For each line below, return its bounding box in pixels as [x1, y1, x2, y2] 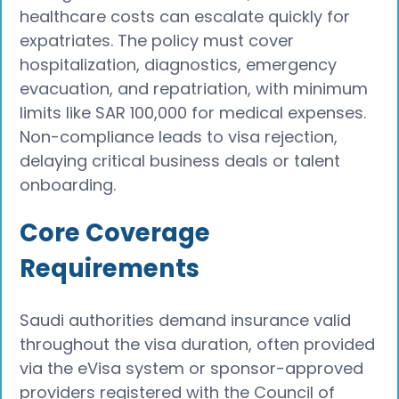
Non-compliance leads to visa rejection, [20, 125, 338, 148]
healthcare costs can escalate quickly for [20, 4, 351, 28]
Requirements [20, 251, 200, 287]
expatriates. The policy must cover [20, 28, 295, 52]
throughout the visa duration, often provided [20, 333, 376, 356]
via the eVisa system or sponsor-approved [20, 357, 364, 380]
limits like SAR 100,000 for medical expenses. [20, 101, 367, 124]
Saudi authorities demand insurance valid [20, 309, 352, 332]
